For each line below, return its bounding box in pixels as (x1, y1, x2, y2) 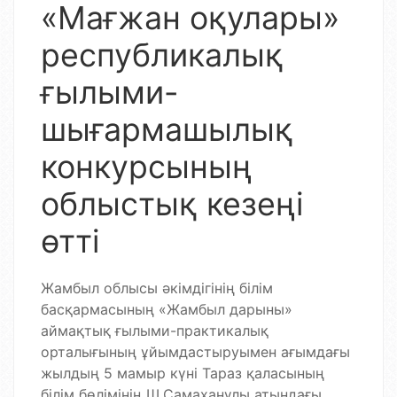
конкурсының (41, 147, 253, 186)
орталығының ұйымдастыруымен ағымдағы (41, 343, 350, 361)
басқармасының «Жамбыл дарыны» (41, 300, 292, 318)
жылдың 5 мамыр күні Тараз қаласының (41, 364, 324, 382)
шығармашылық (41, 110, 293, 149)
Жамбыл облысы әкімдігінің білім (41, 279, 273, 297)
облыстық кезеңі (41, 184, 303, 223)
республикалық (41, 35, 284, 74)
